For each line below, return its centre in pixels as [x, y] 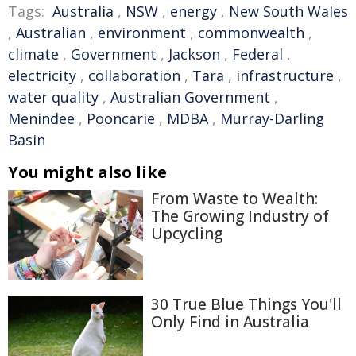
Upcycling [187, 234]
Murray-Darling [272, 118]
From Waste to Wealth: [234, 199]
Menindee [41, 118]
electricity [42, 75]
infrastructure [285, 75]
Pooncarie [121, 118]
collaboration [134, 75]
